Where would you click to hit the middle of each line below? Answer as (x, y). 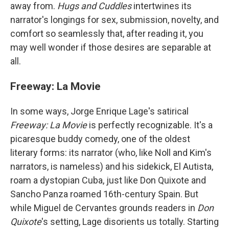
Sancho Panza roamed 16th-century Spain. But (104, 194)
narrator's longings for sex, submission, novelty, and (114, 20)
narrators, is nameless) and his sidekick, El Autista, (112, 167)
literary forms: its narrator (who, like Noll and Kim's (111, 153)
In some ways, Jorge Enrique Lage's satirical (99, 111)
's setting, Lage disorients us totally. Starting (130, 222)
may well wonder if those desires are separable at (111, 48)
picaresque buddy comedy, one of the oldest (100, 139)
